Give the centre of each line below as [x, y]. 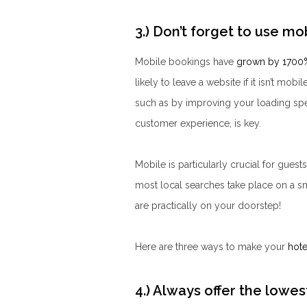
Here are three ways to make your [211, 246]
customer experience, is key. [198, 123]
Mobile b [155, 61]
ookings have [206, 61]
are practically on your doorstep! [208, 205]
